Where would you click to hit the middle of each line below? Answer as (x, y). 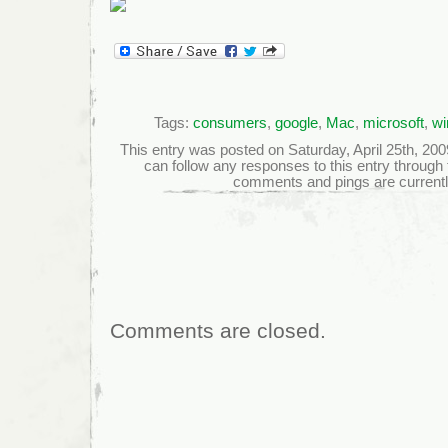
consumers (230, 122)
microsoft (393, 122)
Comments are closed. (218, 331)
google (296, 122)
